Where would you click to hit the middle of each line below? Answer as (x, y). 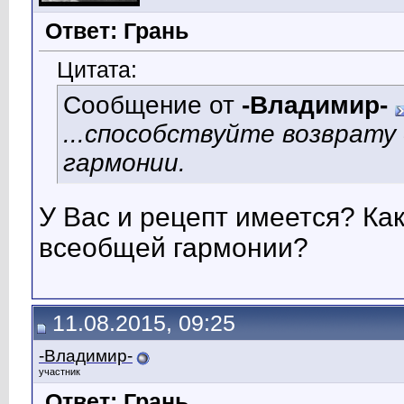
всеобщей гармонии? (174, 248)
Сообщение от (152, 106)
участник (60, 372)
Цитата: (97, 70)
